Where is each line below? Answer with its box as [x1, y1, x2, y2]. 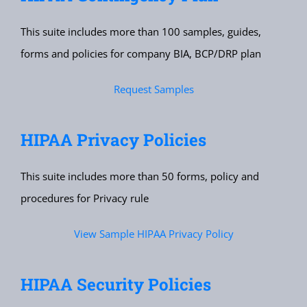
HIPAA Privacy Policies [20, 129, 206, 151]
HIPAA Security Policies [20, 273, 211, 296]
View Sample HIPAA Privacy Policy [73, 227, 234, 241]
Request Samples [113, 82, 194, 97]
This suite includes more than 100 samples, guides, [20, 25, 261, 39]
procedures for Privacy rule [20, 191, 149, 206]
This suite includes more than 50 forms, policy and [20, 169, 259, 184]
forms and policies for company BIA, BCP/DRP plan [20, 47, 261, 61]
